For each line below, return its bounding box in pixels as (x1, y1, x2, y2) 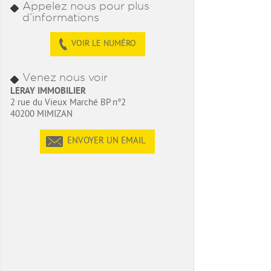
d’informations (22, 11, 99, 23)
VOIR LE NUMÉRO (71, 39, 136, 49)
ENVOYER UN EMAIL (67, 135, 146, 147)
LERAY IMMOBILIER (10, 86, 86, 97)
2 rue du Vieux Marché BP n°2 (10, 97, 126, 109)
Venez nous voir (22, 71, 108, 83)
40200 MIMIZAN (10, 109, 73, 120)
